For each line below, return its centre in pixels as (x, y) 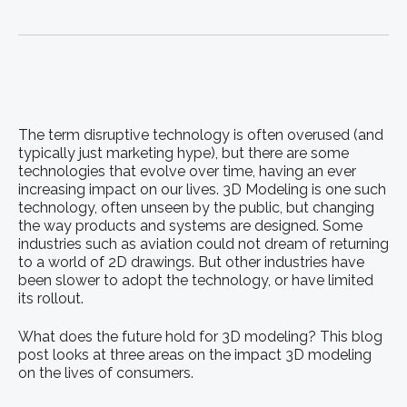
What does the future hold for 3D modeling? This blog (200, 337)
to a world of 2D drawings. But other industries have (191, 262)
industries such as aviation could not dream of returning (203, 243)
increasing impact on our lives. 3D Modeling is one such (202, 189)
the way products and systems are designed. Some (190, 225)
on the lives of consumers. (106, 373)
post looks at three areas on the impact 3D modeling (195, 355)
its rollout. (51, 298)
